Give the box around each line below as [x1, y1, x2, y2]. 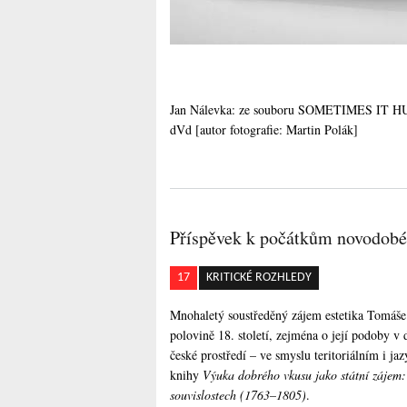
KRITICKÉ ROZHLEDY [206, 270, 312, 284]
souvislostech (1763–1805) [170, 385, 306, 403]
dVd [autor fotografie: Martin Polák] [170, 121, 358, 139]
